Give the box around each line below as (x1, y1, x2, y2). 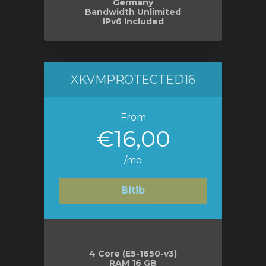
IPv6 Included (102, 16, 164, 27)
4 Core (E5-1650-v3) (89, 248, 177, 259)
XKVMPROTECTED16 (71, 72, 195, 87)
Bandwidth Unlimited (85, 7, 181, 17)
